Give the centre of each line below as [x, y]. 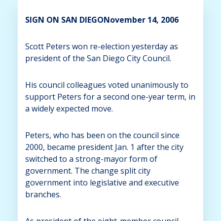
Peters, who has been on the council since [102, 135]
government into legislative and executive [102, 182]
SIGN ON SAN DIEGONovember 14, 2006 [102, 19]
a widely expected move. [69, 108]
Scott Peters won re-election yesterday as [101, 46]
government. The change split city [88, 170]
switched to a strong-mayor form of [91, 159]
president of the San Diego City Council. [98, 58]
